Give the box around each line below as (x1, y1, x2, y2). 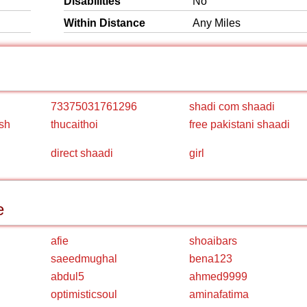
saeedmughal (51, 253, 117, 265)
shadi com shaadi (189, 101, 275, 112)
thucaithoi (51, 119, 98, 130)
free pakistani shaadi (189, 119, 290, 130)
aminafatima (189, 288, 249, 300)
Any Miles (193, 17, 241, 29)
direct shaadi (51, 147, 113, 159)
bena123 (189, 253, 232, 265)
